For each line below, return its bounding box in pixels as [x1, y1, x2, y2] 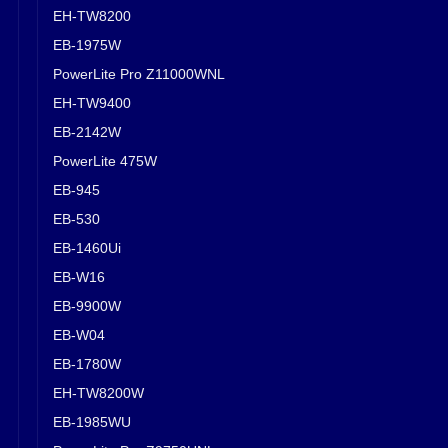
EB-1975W [53, 36, 121, 53]
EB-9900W [53, 297, 121, 314]
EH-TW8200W [53, 384, 144, 401]
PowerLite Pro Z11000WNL [53, 65, 225, 82]
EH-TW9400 [53, 94, 131, 111]
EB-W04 [53, 326, 105, 343]
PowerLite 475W [53, 152, 157, 169]
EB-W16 [53, 268, 105, 285]
